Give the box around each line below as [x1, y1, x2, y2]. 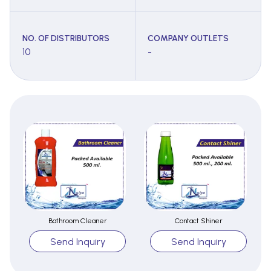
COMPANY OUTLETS [148, 33, 229, 44]
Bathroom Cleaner [48, 217, 107, 226]
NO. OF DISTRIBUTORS [22, 33, 109, 44]
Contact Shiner [174, 217, 223, 226]
